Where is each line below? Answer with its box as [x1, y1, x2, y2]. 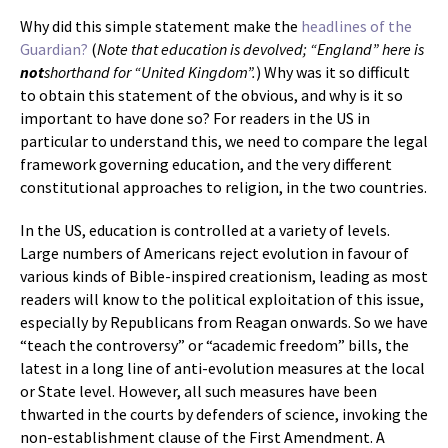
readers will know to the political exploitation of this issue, [20, 289, 424, 309]
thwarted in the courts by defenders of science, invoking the [20, 404, 428, 424]
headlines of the [301, 16, 412, 36]
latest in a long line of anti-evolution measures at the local [20, 358, 425, 378]
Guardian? [20, 39, 88, 59]
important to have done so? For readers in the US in [20, 108, 370, 128]
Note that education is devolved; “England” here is [97, 39, 424, 59]
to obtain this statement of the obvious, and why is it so [20, 85, 403, 105]
